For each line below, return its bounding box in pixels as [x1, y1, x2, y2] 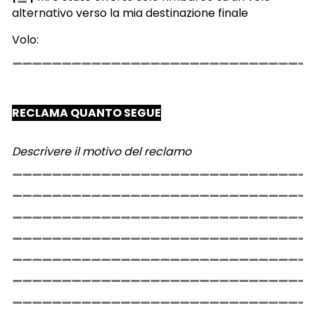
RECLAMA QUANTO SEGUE [11, 104, 161, 121]
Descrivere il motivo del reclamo [11, 143, 191, 160]
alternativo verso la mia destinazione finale [11, 5, 248, 22]
